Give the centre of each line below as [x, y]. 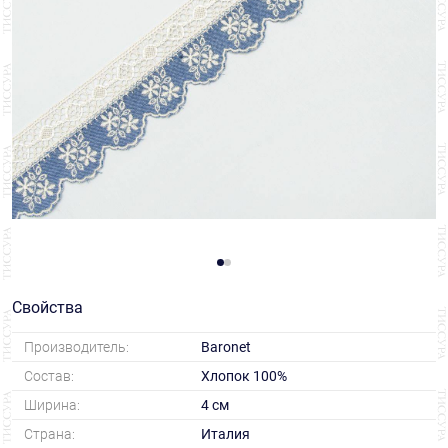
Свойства [47, 308]
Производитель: [76, 347]
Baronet [225, 347]
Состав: [49, 376]
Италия [225, 434]
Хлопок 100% [243, 376]
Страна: [49, 434]
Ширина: [52, 405]
